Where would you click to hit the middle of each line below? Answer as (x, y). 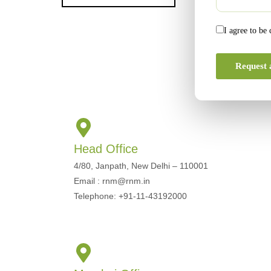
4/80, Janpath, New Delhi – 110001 (141, 166)
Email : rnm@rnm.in (112, 181)
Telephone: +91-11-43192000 (130, 196)
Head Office (106, 149)
